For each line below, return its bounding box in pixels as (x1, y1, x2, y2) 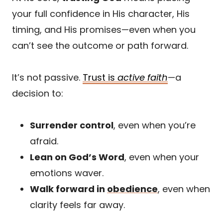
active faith (117, 71, 168, 84)
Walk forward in (30, 182, 107, 195)
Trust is (83, 71, 117, 84)
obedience (107, 182, 158, 195)
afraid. (30, 134, 58, 147)
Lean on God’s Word (30, 150, 124, 163)
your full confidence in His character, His (12, 7, 190, 20)
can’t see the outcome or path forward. (12, 39, 188, 52)
